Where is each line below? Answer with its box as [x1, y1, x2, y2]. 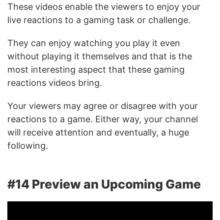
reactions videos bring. [7, 78, 105, 88]
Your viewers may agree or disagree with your [7, 101, 198, 111]
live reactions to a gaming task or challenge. [7, 15, 193, 25]
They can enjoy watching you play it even [7, 38, 180, 48]
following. [7, 140, 48, 151]
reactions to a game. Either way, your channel [7, 114, 198, 124]
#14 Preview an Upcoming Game [7, 177, 201, 192]
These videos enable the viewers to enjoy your [7, 1, 200, 12]
